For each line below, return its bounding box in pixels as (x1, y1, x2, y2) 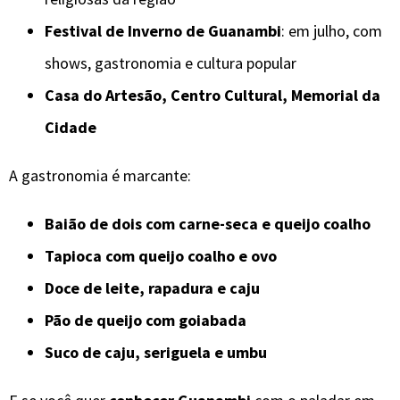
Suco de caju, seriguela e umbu (45, 341, 267, 362)
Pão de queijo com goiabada (45, 309, 246, 330)
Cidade (45, 116, 96, 137)
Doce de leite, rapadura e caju (45, 277, 260, 298)
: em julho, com (281, 20, 382, 41)
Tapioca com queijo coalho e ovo (45, 245, 277, 266)
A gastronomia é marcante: (9, 164, 191, 186)
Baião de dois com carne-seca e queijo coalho (45, 212, 371, 234)
